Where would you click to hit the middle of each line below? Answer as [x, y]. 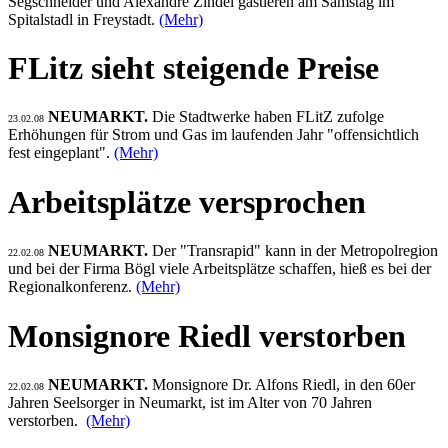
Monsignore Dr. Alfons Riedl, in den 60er [283, 385]
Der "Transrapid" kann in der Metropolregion [293, 251]
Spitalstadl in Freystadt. [83, 19]
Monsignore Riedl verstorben [207, 335]
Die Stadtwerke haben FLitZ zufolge [268, 117]
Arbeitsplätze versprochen [187, 201]
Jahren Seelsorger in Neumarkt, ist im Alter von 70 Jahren [190, 403]
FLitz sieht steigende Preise [193, 67]
